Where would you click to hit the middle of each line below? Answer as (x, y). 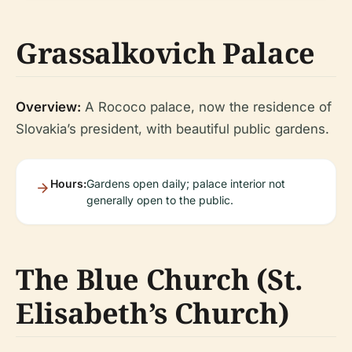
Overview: (48, 107)
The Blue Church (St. (159, 280)
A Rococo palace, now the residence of (206, 107)
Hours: (68, 184)
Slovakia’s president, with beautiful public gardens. (172, 129)
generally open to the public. (160, 200)
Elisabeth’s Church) (152, 313)
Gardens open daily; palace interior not (186, 184)
